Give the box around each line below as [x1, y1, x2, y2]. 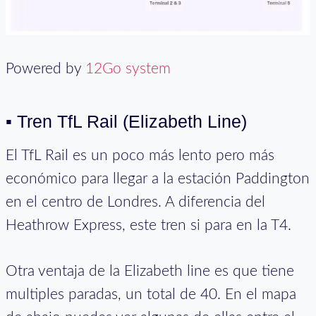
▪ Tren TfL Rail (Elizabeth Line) [6, 111, 247, 131]
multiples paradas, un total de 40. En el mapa [6, 287, 296, 303]
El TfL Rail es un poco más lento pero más [6, 148, 274, 164]
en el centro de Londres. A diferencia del [6, 195, 265, 210]
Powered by [6, 61, 85, 77]
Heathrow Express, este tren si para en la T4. [6, 218, 291, 233]
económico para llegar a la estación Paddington [6, 171, 310, 187]
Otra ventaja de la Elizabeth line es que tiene [6, 264, 294, 279]
